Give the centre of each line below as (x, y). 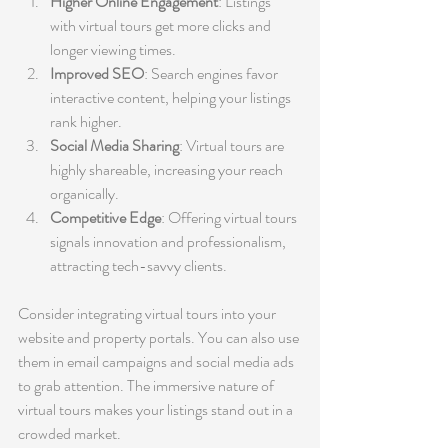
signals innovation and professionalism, (169, 241)
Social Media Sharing (114, 145)
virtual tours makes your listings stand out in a (157, 409)
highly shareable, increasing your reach (168, 169)
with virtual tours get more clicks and (162, 25)
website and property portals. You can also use (160, 337)
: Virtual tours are (233, 145)
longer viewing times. (113, 49)
